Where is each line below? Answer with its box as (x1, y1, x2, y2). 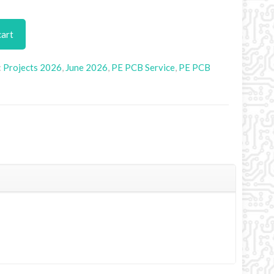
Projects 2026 (3, 62, 62, 73)
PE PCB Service (111, 62, 175, 73)
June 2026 (65, 62, 108, 73)
